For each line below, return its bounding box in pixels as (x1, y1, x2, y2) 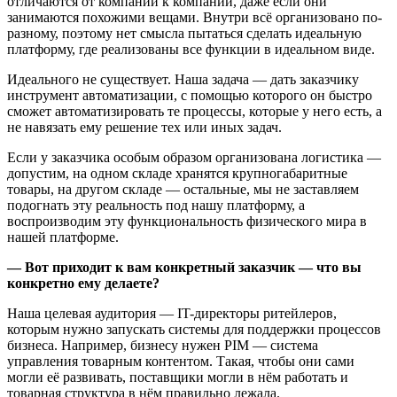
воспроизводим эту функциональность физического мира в (7, 214, 367, 230)
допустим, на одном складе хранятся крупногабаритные (7, 166, 347, 182)
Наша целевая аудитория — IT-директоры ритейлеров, (7, 306, 337, 322)
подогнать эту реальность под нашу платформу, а (7, 198, 305, 214)
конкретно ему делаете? (7, 276, 160, 292)
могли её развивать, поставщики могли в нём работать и (7, 370, 348, 385)
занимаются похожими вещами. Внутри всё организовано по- (7, 10, 382, 26)
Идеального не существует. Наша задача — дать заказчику (7, 72, 359, 88)
